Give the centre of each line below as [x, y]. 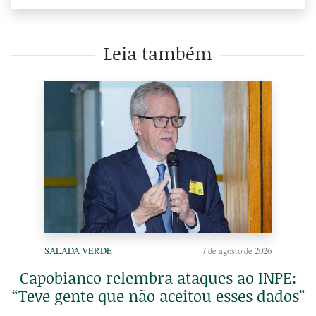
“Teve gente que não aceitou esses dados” [158, 296]
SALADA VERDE [78, 250]
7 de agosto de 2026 [237, 250]
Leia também [158, 54]
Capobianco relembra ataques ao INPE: [158, 277]
